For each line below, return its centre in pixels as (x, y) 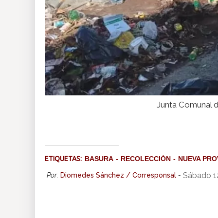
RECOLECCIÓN (146, 159)
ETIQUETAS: (65, 159)
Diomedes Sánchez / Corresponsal (118, 175)
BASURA (99, 159)
